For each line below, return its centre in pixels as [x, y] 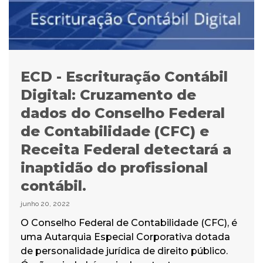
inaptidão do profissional [114, 167]
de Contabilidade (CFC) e [115, 131]
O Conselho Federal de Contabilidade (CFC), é [129, 222]
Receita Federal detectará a [126, 149]
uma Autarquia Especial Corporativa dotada [125, 237]
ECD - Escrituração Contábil [124, 76]
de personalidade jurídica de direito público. [124, 251]
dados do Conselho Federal [123, 113]
